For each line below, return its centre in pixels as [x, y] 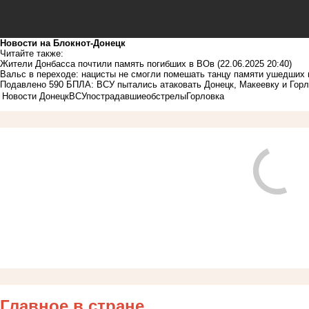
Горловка [205, 97]
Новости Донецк [36, 97]
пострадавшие [116, 97]
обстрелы [166, 97]
